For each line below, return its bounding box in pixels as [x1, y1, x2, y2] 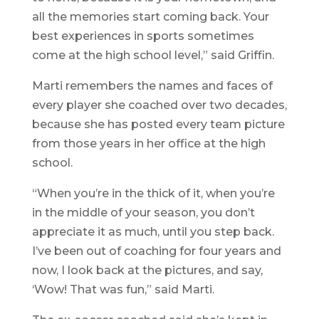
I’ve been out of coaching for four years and [31, 244, 281, 258]
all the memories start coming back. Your [31, 10, 269, 24]
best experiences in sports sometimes [31, 29, 254, 43]
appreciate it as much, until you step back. [31, 225, 274, 239]
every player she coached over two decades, [31, 98, 287, 113]
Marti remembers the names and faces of [31, 79, 273, 93]
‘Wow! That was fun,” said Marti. [31, 283, 214, 297]
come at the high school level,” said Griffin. [31, 48, 274, 63]
